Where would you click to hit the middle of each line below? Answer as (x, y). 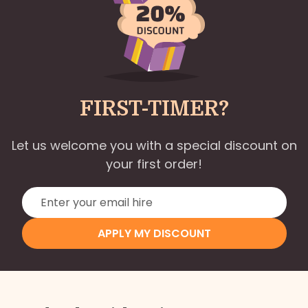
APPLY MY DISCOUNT (154, 233)
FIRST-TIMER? (154, 108)
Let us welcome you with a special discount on (154, 145)
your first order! (154, 164)
